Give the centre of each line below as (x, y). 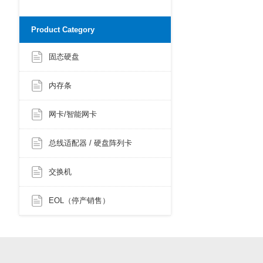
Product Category (63, 30)
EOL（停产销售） (80, 201)
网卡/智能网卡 (73, 114)
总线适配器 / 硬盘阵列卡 (91, 143)
